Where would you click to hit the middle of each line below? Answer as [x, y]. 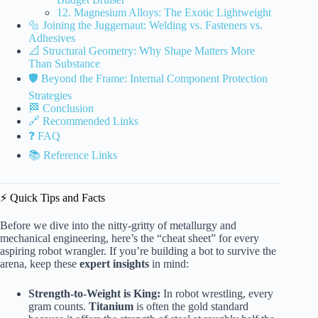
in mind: [169, 264]
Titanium [111, 307]
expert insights [114, 264]
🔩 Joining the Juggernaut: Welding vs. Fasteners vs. [146, 26]
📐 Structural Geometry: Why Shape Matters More [142, 51]
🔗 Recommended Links [83, 121]
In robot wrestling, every [217, 294]
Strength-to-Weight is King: [94, 294]
